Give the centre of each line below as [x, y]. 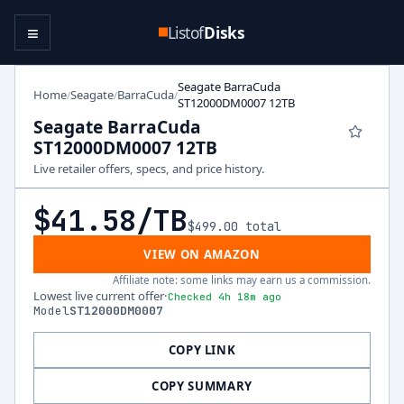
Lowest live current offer [99, 296]
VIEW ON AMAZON [202, 254]
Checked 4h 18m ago [225, 296]
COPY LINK [202, 350]
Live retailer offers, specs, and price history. [149, 169]
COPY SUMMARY [202, 386]
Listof [185, 32]
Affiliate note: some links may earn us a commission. [242, 280]
